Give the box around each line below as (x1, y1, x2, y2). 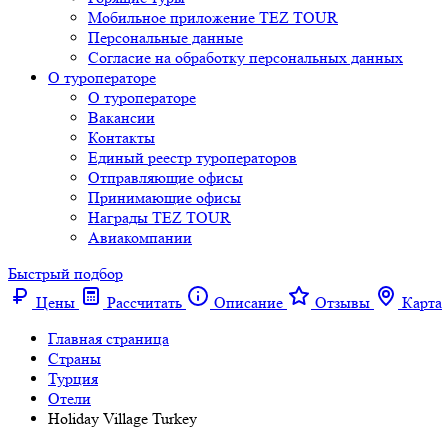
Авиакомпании (88, 228, 192, 247)
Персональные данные (88, 28, 243, 47)
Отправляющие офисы (88, 168, 243, 187)
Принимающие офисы (88, 188, 241, 207)
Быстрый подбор (8, 264, 123, 283)
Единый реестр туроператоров (88, 148, 297, 167)
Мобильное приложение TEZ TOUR (88, 8, 338, 27)
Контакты (88, 128, 155, 147)
